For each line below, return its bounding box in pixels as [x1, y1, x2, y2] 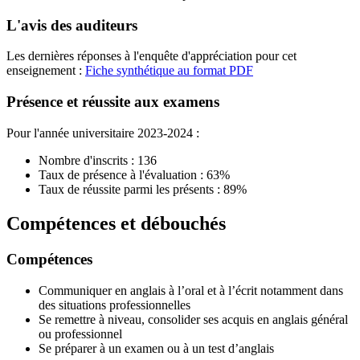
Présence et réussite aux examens [6, 93, 219, 111]
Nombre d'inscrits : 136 [39, 153, 157, 168]
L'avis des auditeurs [6, 16, 137, 34]
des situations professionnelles [39, 297, 194, 312]
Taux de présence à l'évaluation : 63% [39, 168, 230, 182]
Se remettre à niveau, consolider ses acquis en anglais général [39, 312, 348, 326]
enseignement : [6, 63, 82, 78]
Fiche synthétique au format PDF [85, 63, 253, 78]
